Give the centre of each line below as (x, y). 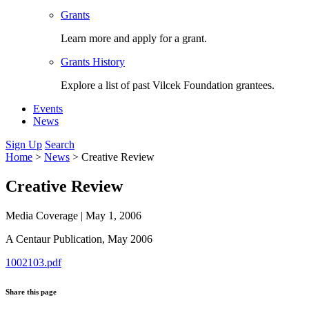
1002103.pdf (33, 263)
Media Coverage (42, 216)
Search (60, 145)
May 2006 (130, 239)
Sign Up (24, 145)
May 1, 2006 (113, 216)
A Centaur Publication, (57, 239)
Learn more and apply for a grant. (134, 39)
